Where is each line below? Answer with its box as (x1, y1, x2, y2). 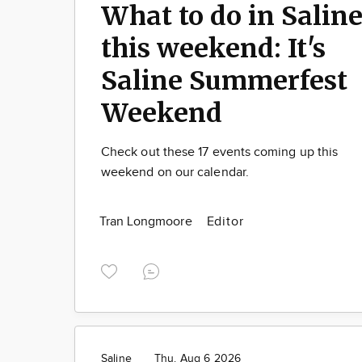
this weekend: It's (101, 32, 326, 65)
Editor (206, 213, 244, 229)
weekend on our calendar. (101, 164, 249, 180)
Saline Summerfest (101, 64, 347, 97)
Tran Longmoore (99, 213, 196, 229)
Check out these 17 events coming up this (101, 144, 339, 160)
